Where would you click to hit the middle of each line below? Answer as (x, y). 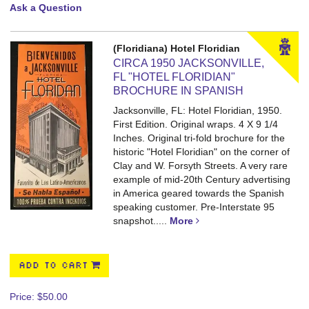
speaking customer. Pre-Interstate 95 (194, 207)
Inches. (131, 138)
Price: (23, 297)
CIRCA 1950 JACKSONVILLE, (189, 63)
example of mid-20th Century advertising (202, 179)
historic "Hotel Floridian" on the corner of (202, 152)
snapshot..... (142, 221)
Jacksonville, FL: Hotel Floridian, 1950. (198, 110)
